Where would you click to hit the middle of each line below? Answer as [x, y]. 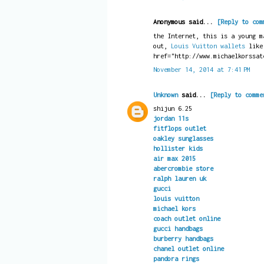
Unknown [165, 94]
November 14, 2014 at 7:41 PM [202, 69]
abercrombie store [183, 169]
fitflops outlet [179, 128]
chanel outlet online [188, 249]
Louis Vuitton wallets [208, 45]
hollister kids [178, 148]
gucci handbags [178, 229]
